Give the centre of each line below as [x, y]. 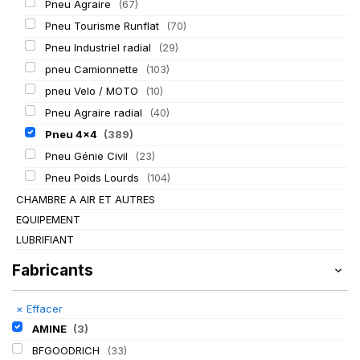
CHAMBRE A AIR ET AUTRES [86, 199]
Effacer [43, 309]
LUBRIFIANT [45, 239]
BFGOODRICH [67, 350]
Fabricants [53, 270]
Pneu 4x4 [72, 134]
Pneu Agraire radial [95, 112]
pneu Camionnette [93, 69]
